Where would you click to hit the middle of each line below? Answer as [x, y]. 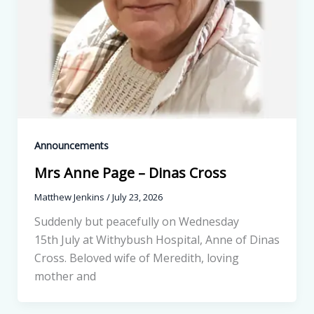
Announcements [71, 146]
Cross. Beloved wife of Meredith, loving [136, 258]
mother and [65, 277]
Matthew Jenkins [70, 197]
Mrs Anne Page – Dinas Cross [130, 173]
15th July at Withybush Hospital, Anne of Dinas [157, 240]
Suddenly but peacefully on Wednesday [136, 222]
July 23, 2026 [137, 197]
